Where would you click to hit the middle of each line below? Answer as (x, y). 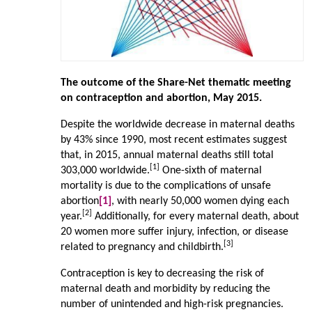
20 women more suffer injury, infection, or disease (174, 232)
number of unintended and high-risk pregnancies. (172, 305)
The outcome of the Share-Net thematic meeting (175, 83)
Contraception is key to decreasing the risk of (162, 274)
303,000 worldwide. (105, 171)
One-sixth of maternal (210, 171)
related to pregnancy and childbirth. (142, 248)
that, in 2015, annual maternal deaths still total (167, 156)
